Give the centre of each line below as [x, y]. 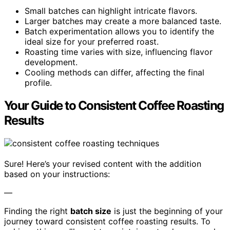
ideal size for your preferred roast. [92, 41]
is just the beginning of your [167, 211]
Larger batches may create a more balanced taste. [123, 21]
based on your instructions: [57, 174]
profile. [38, 82]
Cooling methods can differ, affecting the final [114, 72]
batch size [91, 211]
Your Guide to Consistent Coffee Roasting [114, 105]
